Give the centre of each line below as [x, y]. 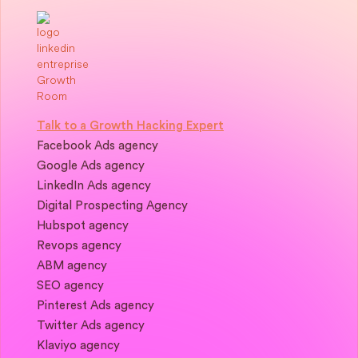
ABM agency [72, 266]
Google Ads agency [91, 166]
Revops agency [79, 246]
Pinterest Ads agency [95, 306]
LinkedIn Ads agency [94, 186]
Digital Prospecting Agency [112, 206]
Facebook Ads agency [97, 146]
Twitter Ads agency [91, 326]
